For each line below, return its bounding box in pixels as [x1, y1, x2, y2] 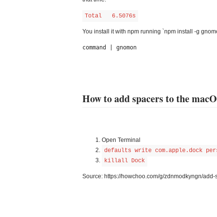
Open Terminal [102, 137, 140, 143]
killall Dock [104, 157, 145, 164]
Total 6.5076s [85, 13, 136, 19]
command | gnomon [82, 44, 137, 51]
